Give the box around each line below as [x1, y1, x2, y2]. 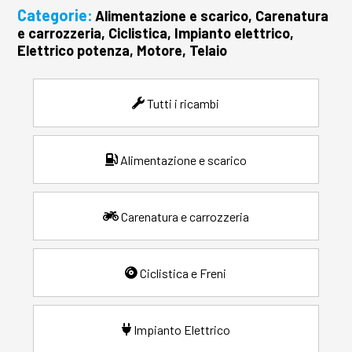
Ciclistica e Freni [140, 265, 227, 280]
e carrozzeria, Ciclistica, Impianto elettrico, [17, 24, 295, 42]
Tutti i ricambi [147, 95, 220, 111]
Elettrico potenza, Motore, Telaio [17, 42, 228, 60]
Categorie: [17, 5, 93, 25]
